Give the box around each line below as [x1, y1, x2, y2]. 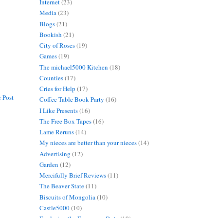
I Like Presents [39, 106, 78, 115]
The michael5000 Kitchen [39, 62, 108, 72]
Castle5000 [39, 203, 70, 212]
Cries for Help [39, 84, 75, 93]
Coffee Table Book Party [39, 95, 104, 104]
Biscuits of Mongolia [39, 192, 95, 201]
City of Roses [39, 41, 75, 50]
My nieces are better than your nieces [39, 138, 137, 147]
